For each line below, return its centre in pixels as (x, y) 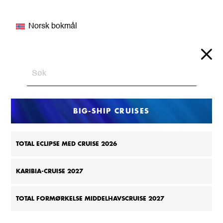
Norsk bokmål (53, 26)
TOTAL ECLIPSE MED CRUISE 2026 (67, 144)
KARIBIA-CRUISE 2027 (50, 171)
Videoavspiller (136, 5)
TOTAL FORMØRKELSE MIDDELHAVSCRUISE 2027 (90, 198)
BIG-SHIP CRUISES (111, 111)
